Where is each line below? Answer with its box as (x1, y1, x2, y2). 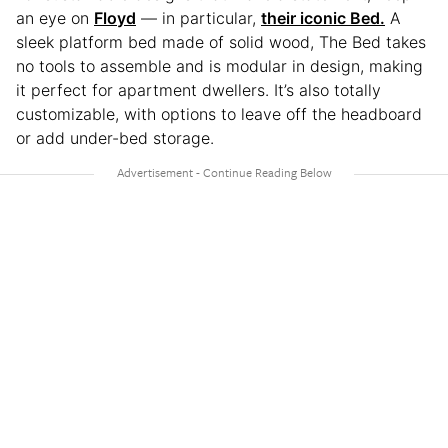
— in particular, (136, 8, 261, 29)
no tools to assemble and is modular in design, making (16, 56, 423, 77)
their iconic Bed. (261, 8, 385, 29)
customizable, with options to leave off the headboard (16, 104, 422, 125)
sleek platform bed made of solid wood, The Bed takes (16, 32, 426, 53)
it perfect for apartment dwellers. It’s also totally (16, 80, 381, 101)
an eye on (16, 8, 94, 29)
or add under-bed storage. (16, 128, 214, 149)
